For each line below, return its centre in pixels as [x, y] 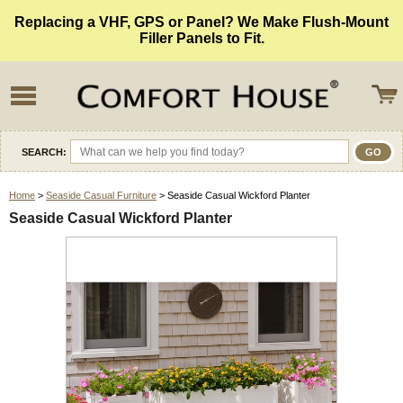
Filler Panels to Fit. [201, 38]
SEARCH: [44, 152]
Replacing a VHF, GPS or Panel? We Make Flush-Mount [201, 22]
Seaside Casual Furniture [101, 196]
